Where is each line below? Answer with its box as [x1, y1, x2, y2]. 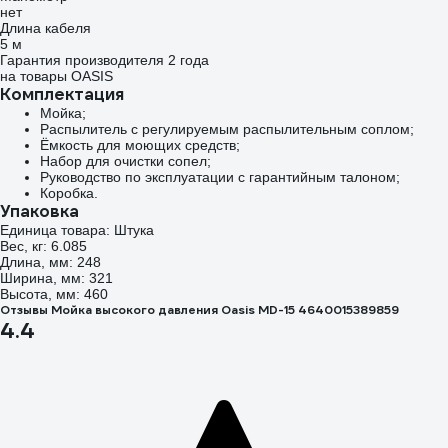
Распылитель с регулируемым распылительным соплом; [40, 121, 414, 137]
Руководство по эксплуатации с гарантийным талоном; [40, 169, 400, 185]
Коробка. [40, 185, 98, 201]
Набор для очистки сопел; [40, 153, 211, 169]
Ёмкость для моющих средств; [40, 137, 240, 153]
